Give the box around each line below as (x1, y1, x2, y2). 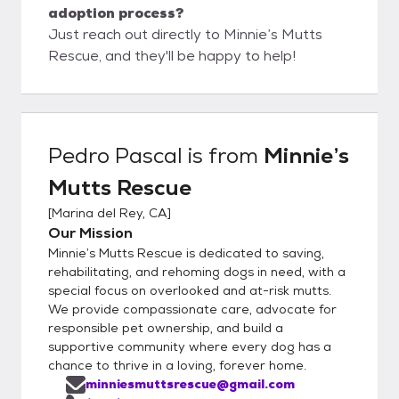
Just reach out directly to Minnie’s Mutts (48, 24, 322, 44)
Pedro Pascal (48, 141, 183, 169)
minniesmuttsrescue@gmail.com (85, 375, 295, 392)
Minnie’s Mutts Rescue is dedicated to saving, (48, 244, 324, 261)
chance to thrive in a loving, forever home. (48, 356, 306, 373)
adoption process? (48, 3, 183, 22)
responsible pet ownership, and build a (48, 319, 283, 336)
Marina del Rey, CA (52, 204, 167, 221)
